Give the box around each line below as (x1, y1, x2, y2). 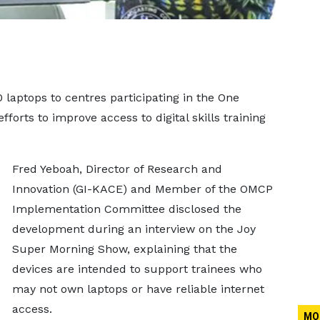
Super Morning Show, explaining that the (11, 242, 237, 256)
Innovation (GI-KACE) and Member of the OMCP (11, 182, 273, 196)
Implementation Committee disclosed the (11, 202, 241, 216)
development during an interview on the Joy (11, 222, 256, 236)
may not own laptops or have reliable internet (11, 282, 264, 296)
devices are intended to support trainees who (11, 262, 262, 276)
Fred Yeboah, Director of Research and (11, 162, 222, 176)
